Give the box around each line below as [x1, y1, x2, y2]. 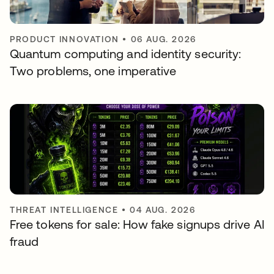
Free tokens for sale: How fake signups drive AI [10, 217, 264, 232]
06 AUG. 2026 [130, 34, 196, 45]
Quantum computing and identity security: [10, 46, 242, 61]
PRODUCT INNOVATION [10, 34, 119, 45]
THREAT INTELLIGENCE [10, 205, 119, 215]
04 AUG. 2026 [130, 205, 196, 215]
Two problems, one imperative [10, 64, 177, 78]
